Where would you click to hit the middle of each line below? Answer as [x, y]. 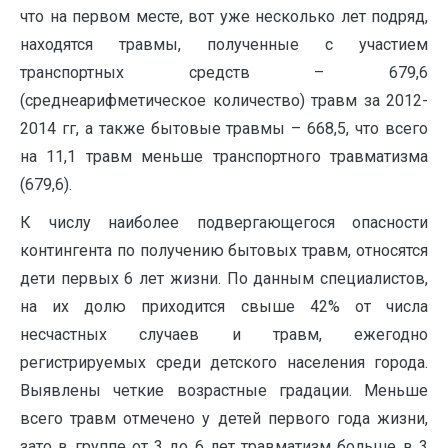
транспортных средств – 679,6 [224, 72]
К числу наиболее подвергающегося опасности [224, 222]
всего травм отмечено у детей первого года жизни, [224, 418]
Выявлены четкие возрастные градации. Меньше [224, 390]
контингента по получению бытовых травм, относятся [224, 250]
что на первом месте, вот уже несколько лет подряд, [224, 16]
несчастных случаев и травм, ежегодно [224, 334]
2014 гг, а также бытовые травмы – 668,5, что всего [224, 128]
